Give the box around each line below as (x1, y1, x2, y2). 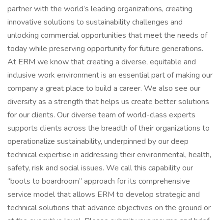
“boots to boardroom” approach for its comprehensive (7, 176, 190, 187)
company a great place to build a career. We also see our (7, 83, 200, 94)
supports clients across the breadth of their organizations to (7, 123, 210, 134)
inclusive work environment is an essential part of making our (7, 70, 213, 81)
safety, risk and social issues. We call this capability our (7, 163, 193, 173)
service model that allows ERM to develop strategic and (7, 189, 200, 200)
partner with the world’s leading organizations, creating (7, 3, 192, 14)
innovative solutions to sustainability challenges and (7, 17, 183, 27)
